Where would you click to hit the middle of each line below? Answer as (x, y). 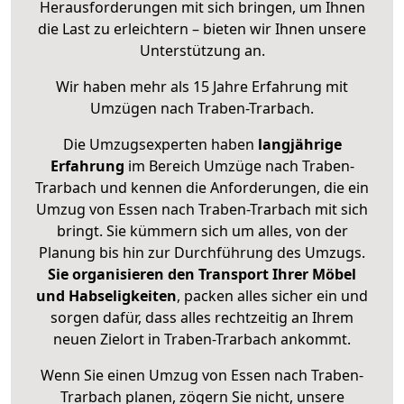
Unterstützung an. (202, 51)
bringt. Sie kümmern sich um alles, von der (202, 231)
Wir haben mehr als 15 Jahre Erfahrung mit (202, 87)
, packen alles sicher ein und (272, 296)
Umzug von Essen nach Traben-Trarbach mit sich (202, 210)
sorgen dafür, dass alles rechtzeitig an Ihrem (202, 318)
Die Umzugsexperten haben (160, 145)
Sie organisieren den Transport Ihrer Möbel (202, 275)
